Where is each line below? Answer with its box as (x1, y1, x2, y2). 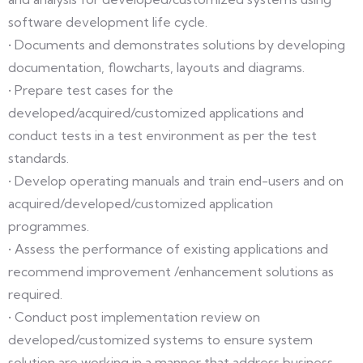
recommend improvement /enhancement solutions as (8, 263, 334, 280)
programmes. (8, 218, 89, 234)
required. (8, 286, 62, 302)
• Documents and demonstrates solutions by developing (8, 36, 345, 53)
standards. (8, 150, 69, 166)
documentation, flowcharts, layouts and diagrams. (8, 59, 305, 75)
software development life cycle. (8, 14, 207, 30)
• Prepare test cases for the (8, 82, 173, 98)
